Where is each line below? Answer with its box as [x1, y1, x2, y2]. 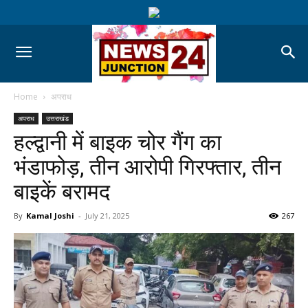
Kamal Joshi [26, 210, 74, 221]
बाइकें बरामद [14, 178, 110, 205]
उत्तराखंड [46, 113, 69, 123]
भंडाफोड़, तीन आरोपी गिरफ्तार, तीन [14, 153, 281, 180]
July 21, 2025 [85, 210, 129, 221]
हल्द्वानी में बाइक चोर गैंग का [14, 129, 221, 155]
